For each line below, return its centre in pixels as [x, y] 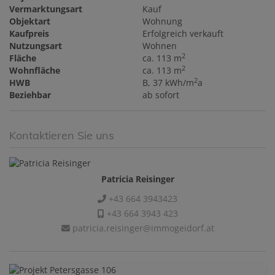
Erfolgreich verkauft [183, 34]
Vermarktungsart [46, 9]
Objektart [30, 21]
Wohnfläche [35, 71]
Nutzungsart [36, 46]
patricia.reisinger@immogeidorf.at [142, 228]
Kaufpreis [29, 34]
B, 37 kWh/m [168, 83]
